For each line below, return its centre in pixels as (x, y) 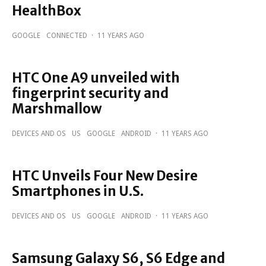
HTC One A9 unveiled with (96, 78)
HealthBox (47, 11)
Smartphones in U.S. (78, 191)
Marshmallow (57, 109)
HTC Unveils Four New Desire (105, 176)
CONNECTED (67, 36)
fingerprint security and (90, 93)
